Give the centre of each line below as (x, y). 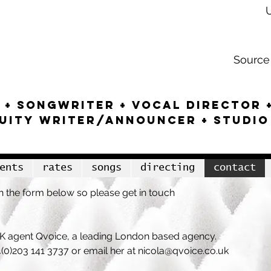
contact (235, 168)
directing (168, 168)
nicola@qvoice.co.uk (183, 251)
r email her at (108, 251)
